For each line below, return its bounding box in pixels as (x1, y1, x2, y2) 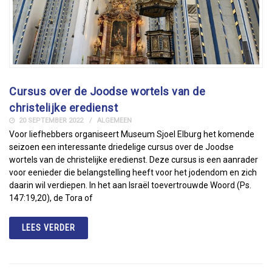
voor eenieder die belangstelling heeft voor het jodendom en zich (9, 167, 257, 177)
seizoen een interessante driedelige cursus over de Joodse (9, 141, 234, 152)
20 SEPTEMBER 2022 (17, 116, 83, 124)
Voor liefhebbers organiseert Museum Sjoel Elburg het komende (9, 129, 254, 139)
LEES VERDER (22, 222, 75, 233)
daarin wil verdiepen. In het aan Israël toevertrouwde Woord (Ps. (9, 180, 251, 190)
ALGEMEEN (97, 116, 132, 124)
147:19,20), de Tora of (9, 192, 93, 203)
